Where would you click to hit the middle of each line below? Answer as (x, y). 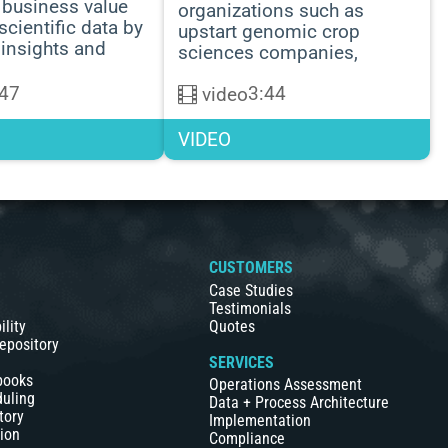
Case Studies (250, 290)
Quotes (231, 326)
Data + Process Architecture (298, 402)
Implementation (259, 420)
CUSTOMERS (250, 267)
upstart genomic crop (269, 31)
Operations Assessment (285, 384)
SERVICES (241, 362)
